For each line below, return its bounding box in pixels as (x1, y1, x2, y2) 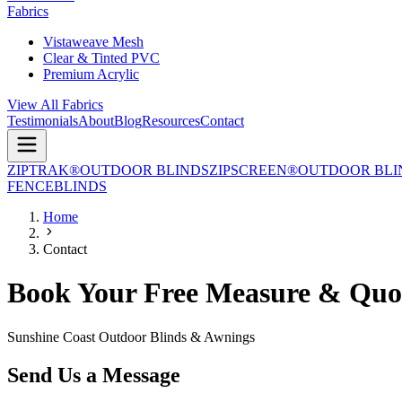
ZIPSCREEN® (209, 162, 298, 178)
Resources (142, 113, 200, 128)
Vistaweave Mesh (43, 34, 144, 49)
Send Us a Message (7, 363, 180, 387)
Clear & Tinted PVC (43, 50, 160, 66)
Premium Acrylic (43, 66, 139, 82)
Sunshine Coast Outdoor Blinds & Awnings (7, 328, 255, 345)
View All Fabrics (7, 97, 103, 112)
